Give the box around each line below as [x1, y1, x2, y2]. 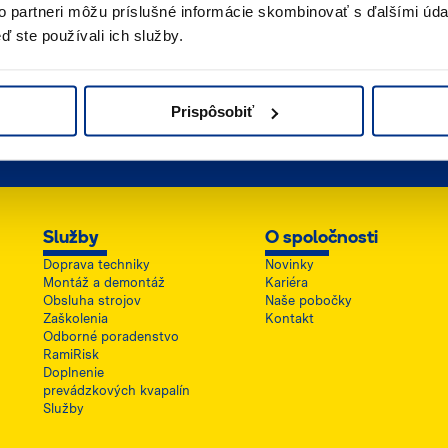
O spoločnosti [264, 229, 378, 249]
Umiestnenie [296, 108, 391, 128]
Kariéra [264, 275, 308, 291]
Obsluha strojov [43, 293, 142, 309]
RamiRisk [43, 347, 100, 363]
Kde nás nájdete [296, 132, 403, 149]
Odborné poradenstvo [43, 329, 180, 345]
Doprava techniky [43, 257, 151, 273]
